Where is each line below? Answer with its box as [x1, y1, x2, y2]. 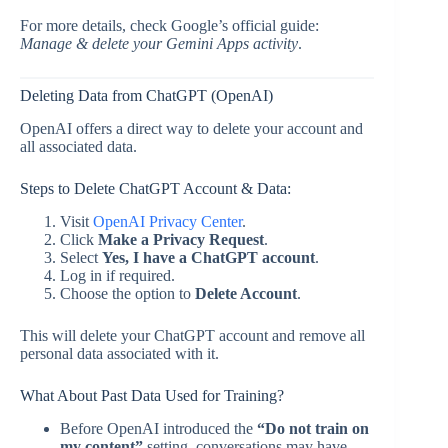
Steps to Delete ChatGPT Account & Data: [20, 180, 291, 198]
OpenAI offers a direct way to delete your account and [20, 120, 363, 138]
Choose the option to [60, 285, 195, 303]
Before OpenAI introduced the [60, 419, 257, 437]
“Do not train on [257, 419, 369, 437]
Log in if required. [60, 267, 175, 285]
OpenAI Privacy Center [93, 213, 242, 231]
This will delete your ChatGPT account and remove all [20, 327, 365, 345]
